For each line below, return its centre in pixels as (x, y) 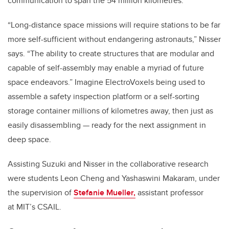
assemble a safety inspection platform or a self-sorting (104, 96)
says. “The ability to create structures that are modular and (111, 53)
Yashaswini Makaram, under (171, 178)
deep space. (29, 139)
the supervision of (41, 192)
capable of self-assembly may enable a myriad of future (106, 67)
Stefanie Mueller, (105, 192)
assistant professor (169, 192)
